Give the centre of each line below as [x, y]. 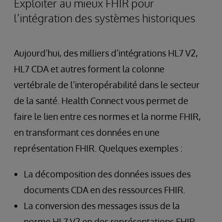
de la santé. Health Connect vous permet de [101, 101]
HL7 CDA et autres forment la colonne [89, 69]
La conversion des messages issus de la [102, 206]
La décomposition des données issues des [107, 174]
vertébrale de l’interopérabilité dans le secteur [107, 85]
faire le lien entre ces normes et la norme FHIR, [107, 117]
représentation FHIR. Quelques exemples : [98, 148]
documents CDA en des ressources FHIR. [105, 190]
